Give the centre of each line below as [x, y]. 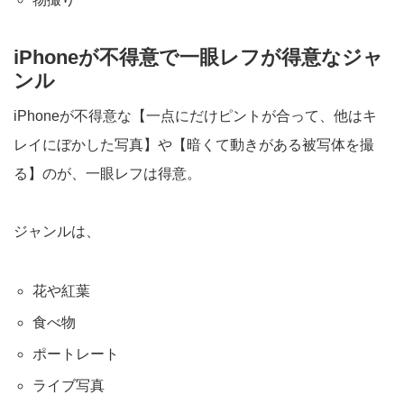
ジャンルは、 [57, 231]
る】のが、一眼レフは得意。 [107, 173]
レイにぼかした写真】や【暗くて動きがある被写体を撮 [194, 144]
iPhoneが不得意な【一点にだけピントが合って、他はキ [195, 115]
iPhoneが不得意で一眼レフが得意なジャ [198, 57]
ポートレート [75, 353]
